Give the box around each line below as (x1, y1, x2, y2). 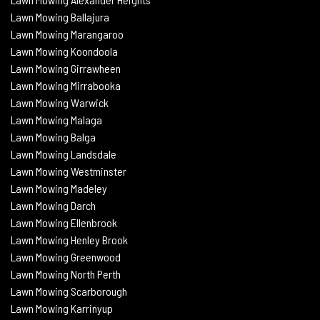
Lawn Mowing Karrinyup (11, 301, 113, 315)
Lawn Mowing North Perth (11, 266, 121, 281)
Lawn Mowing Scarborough (11, 284, 127, 298)
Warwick (71, 95, 109, 109)
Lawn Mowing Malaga (11, 112, 102, 126)
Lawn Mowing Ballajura (11, 9, 109, 24)
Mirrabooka (71, 78, 121, 92)
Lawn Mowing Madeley (11, 181, 107, 195)
